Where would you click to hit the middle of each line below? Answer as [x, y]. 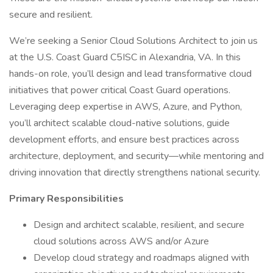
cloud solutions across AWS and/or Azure [121, 241]
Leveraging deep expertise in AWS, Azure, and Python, [126, 107]
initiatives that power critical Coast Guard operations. [120, 90]
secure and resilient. [51, 15]
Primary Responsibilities [66, 199]
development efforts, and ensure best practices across [124, 140]
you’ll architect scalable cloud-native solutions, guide [119, 123]
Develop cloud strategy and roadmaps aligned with [141, 258]
